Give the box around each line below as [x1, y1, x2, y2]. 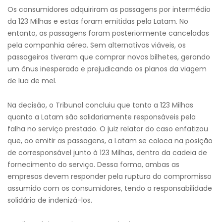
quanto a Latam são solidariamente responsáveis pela [7, 112, 196, 122]
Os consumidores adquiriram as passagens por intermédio [7, 4, 211, 14]
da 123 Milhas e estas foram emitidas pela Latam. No [7, 16, 188, 26]
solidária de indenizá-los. [7, 195, 92, 205]
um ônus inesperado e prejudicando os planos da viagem [7, 64, 207, 74]
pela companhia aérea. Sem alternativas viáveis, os [7, 40, 186, 50]
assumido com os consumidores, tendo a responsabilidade [7, 183, 212, 193]
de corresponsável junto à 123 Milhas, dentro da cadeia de [7, 148, 207, 158]
